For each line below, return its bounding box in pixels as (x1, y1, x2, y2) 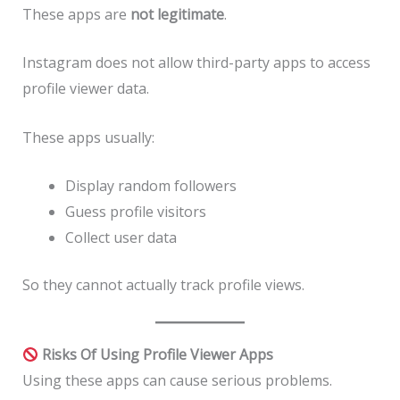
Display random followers (64, 176, 237, 196)
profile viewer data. (21, 79, 149, 99)
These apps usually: (21, 127, 154, 147)
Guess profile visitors (64, 202, 206, 222)
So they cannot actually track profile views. (21, 275, 304, 296)
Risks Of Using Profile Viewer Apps (37, 345, 273, 365)
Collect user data (64, 228, 177, 248)
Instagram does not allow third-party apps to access (21, 53, 371, 73)
